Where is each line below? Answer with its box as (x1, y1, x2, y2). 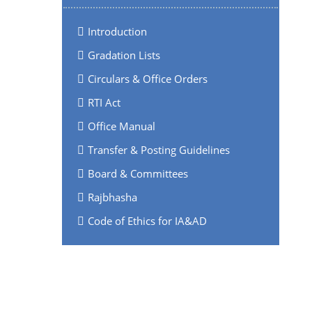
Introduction (87, 24, 147, 38)
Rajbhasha (87, 189, 137, 204)
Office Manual (87, 118, 155, 133)
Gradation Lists (87, 47, 160, 62)
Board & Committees (87, 166, 188, 180)
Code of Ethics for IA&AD (87, 213, 207, 228)
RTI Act (87, 95, 120, 109)
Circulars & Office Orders (87, 71, 208, 86)
